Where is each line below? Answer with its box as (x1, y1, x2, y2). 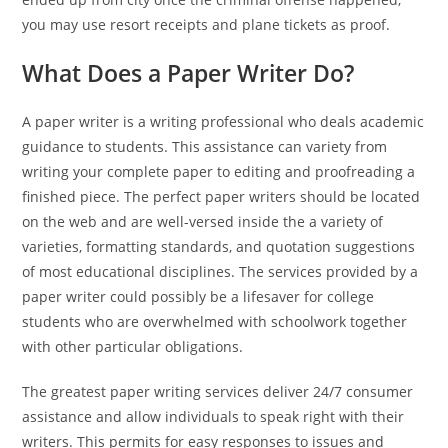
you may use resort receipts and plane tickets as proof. (22, 15, 391, 34)
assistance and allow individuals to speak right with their (22, 407, 405, 426)
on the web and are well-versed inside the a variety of (22, 212, 384, 231)
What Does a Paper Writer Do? (22, 57, 355, 89)
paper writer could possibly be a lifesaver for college (22, 287, 375, 306)
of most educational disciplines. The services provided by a (22, 262, 419, 281)
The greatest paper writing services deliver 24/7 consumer (22, 382, 414, 401)
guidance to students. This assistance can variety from (22, 137, 388, 156)
